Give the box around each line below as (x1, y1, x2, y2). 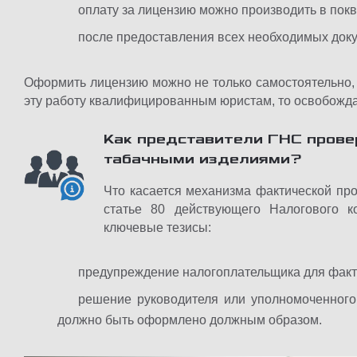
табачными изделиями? (104, 152, 302, 167)
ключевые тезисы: (104, 221, 211, 234)
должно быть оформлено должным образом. (57, 313, 322, 327)
